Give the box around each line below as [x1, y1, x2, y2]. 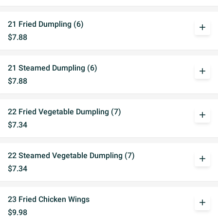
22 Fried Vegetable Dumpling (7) [8, 107, 121, 116]
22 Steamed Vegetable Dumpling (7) [8, 151, 135, 160]
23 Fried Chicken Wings [8, 195, 90, 204]
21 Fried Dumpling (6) [8, 19, 84, 29]
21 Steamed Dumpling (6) [8, 63, 97, 73]
